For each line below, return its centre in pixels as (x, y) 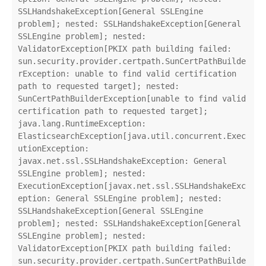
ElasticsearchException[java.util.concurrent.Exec (132, 136)
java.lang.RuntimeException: (82, 124)
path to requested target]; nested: (99, 86)
